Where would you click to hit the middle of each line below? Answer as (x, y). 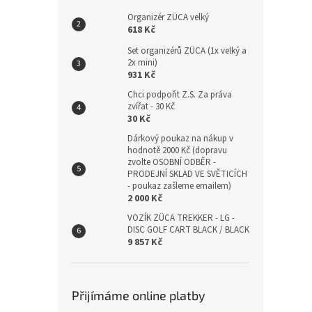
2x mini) (142, 63)
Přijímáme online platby (139, 295)
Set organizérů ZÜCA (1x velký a (187, 51)
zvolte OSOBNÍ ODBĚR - (172, 162)
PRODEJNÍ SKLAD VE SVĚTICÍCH (187, 174)
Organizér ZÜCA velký (168, 17)
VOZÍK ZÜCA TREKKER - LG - (181, 218)
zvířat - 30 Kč (151, 107)
